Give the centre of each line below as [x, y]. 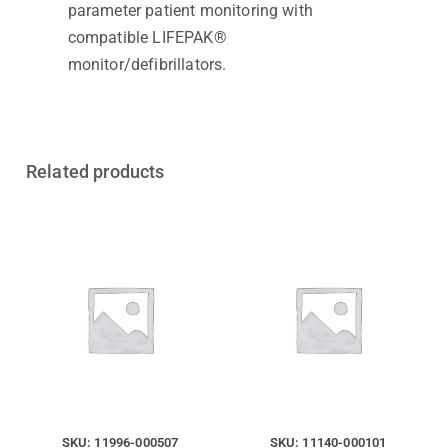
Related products [95, 172]
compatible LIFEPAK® [147, 38]
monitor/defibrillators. [147, 65]
